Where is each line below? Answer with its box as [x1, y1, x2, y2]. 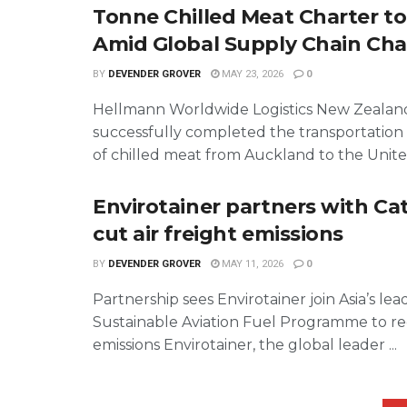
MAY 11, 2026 [219, 258, 283, 270]
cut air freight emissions [93, 222, 343, 246]
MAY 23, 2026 [219, 68, 283, 80]
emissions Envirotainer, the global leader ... [93, 336, 397, 353]
